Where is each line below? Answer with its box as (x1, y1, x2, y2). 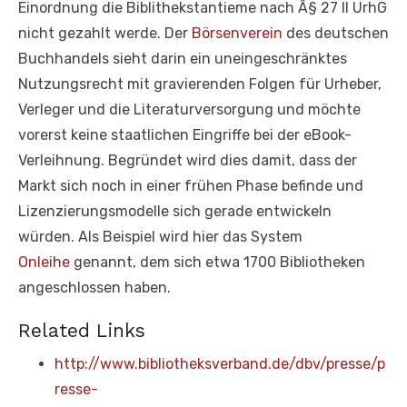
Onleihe (18, 253, 70, 271)
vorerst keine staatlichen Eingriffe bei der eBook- (18, 125, 352, 144)
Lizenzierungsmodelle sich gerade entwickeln (18, 202, 332, 220)
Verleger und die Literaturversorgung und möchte (18, 100, 361, 118)
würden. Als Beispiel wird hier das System (18, 227, 303, 245)
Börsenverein (192, 24, 283, 42)
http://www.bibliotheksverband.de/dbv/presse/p (55, 354, 385, 372)
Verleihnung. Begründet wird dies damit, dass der (18, 151, 357, 169)
